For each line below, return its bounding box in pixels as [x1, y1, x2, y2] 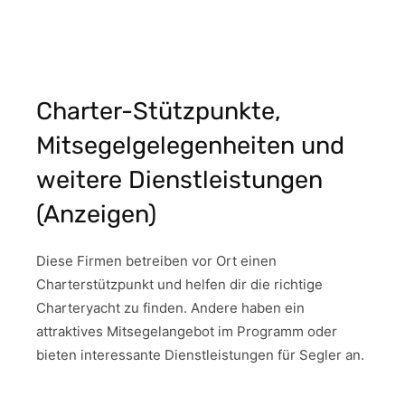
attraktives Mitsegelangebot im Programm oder [36, 322, 337, 340]
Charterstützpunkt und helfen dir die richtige [36, 275, 323, 293]
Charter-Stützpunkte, [36, 96, 281, 126]
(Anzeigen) [36, 199, 156, 229]
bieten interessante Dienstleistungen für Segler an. [36, 345, 364, 363]
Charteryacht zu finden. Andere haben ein [36, 298, 305, 316]
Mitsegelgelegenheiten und [36, 130, 344, 160]
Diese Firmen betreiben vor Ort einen [36, 251, 277, 269]
